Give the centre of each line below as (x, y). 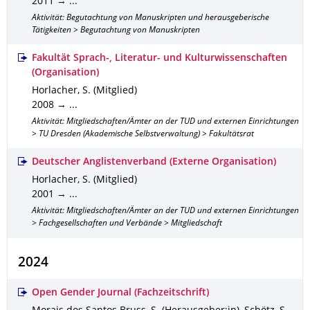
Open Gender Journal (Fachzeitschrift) (120, 293)
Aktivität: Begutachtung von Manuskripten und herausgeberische (151, 18)
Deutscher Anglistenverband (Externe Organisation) (154, 162)
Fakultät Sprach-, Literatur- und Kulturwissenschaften (159, 58)
